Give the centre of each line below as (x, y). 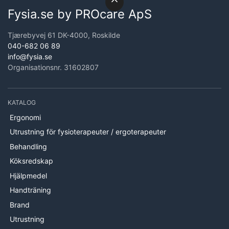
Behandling (28, 146)
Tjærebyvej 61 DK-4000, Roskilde (64, 35)
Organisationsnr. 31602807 (53, 67)
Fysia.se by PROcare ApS (80, 14)
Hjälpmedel (28, 175)
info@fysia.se (30, 57)
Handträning (30, 190)
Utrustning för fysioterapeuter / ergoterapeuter (88, 132)
